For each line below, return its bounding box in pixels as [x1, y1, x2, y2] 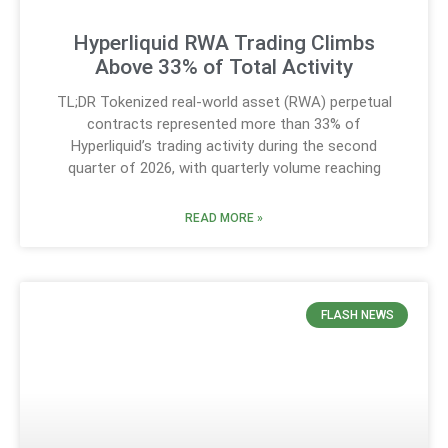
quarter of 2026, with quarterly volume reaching [67, 158, 381, 177]
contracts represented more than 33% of [87, 114, 361, 133]
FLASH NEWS [320, 307, 394, 322]
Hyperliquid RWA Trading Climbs [73, 30, 375, 55]
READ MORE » [185, 210, 263, 225]
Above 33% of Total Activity [95, 54, 353, 79]
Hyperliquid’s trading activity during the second [71, 136, 377, 155]
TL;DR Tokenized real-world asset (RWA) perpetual [56, 92, 392, 111]
